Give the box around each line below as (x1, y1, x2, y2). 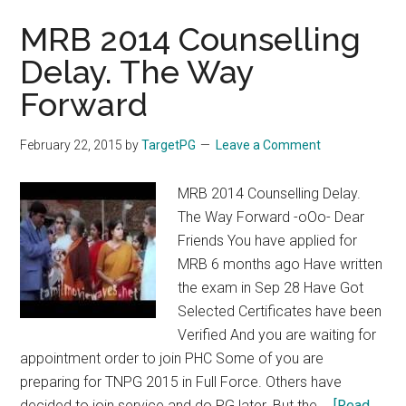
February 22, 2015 (20, 138, 123, 152)
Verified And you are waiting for (178, 326, 377, 343)
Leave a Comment (216, 138, 322, 152)
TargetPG (141, 138, 197, 152)
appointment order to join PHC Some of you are (20, 350, 324, 367)
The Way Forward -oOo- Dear (178, 208, 365, 226)
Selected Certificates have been (178, 303, 382, 320)
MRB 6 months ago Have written (178, 256, 383, 273)
